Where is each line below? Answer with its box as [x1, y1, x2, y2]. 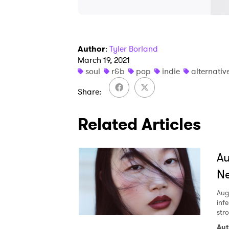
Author [78, 43, 105, 55]
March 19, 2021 [78, 54, 130, 66]
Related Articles [78, 112, 201, 136]
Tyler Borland [109, 43, 158, 55]
